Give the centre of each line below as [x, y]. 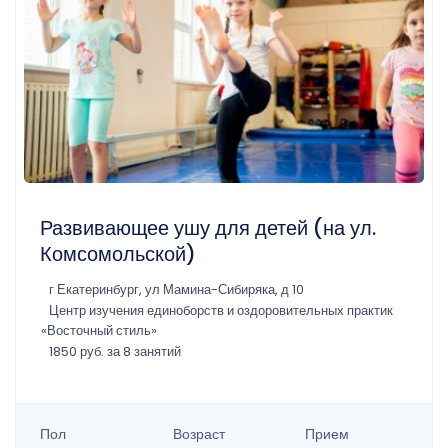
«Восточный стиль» [99, 331]
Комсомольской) [118, 254]
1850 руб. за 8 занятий [115, 352]
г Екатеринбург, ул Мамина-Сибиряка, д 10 [176, 290]
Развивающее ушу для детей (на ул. [208, 228]
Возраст [198, 434]
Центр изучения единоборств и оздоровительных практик [221, 311]
